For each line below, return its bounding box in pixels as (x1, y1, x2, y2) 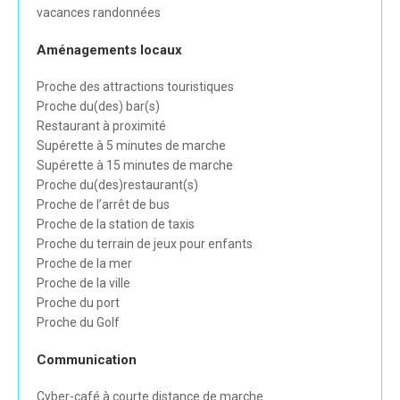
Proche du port (37, 296, 120, 311)
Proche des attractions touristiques (37, 79, 234, 95)
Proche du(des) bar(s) (37, 99, 160, 114)
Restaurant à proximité (37, 119, 166, 134)
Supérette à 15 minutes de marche (37, 158, 233, 173)
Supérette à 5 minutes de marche (37, 138, 226, 154)
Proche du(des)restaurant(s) (37, 178, 198, 193)
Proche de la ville (37, 276, 130, 291)
